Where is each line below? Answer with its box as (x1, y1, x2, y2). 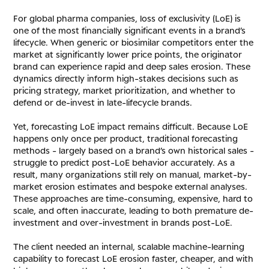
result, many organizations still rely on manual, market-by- (13, 169, 252, 180)
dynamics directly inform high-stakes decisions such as (13, 73, 239, 84)
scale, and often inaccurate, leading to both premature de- (13, 205, 254, 216)
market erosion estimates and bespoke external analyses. (13, 181, 248, 192)
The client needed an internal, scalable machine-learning (13, 241, 245, 252)
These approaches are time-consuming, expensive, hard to (13, 193, 253, 204)
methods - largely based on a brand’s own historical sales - (13, 145, 255, 156)
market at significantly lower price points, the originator (13, 49, 243, 60)
